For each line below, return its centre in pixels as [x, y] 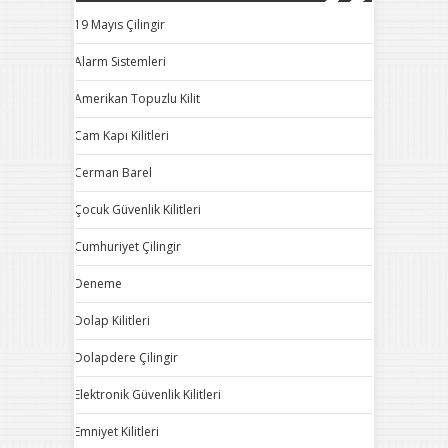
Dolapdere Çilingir [126, 357]
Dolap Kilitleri [112, 320]
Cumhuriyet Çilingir [127, 246]
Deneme [98, 283]
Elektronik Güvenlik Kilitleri [147, 394]
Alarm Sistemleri [120, 61]
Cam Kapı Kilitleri [121, 135]
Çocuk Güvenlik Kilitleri [137, 209]
